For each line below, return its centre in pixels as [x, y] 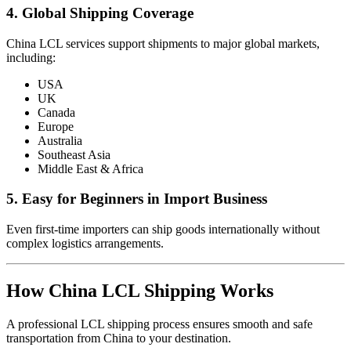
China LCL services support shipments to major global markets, [163, 43]
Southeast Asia [74, 154]
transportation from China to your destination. [119, 338]
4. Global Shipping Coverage [100, 13]
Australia [60, 140]
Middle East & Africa [90, 168]
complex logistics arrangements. [85, 244]
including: [31, 57]
